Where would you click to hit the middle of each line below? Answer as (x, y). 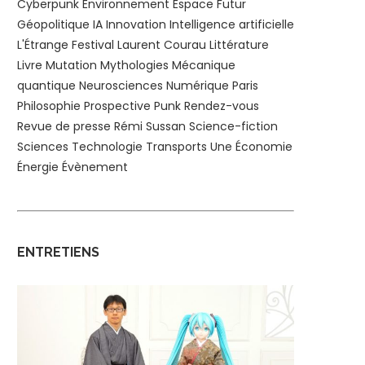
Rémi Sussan (150, 127)
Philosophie (49, 106)
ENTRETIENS (58, 253)
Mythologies (134, 66)
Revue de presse (64, 127)
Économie (264, 147)
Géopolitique (53, 25)
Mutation (71, 66)
